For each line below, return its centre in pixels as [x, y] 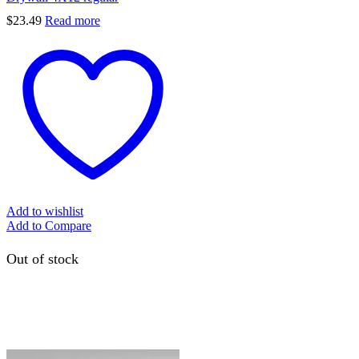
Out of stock [42, 259]
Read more [73, 21]
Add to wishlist [45, 212]
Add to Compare [49, 226]
